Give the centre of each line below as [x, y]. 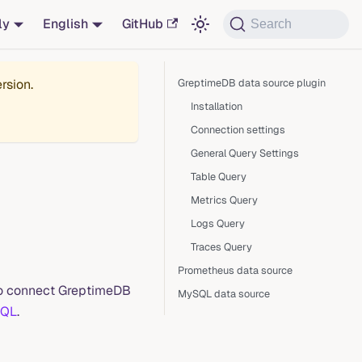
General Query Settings [245, 153]
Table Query [219, 177]
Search [271, 24]
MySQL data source [224, 294]
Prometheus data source [235, 270]
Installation [217, 106]
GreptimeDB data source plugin [252, 83]
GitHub [143, 24]
